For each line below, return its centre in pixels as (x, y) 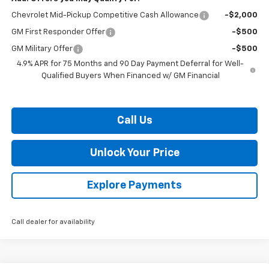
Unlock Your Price (134, 153)
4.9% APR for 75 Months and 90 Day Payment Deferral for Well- (131, 64)
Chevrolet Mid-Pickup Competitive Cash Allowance (105, 16)
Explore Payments (134, 186)
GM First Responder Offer (58, 32)
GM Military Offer (42, 49)
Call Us (134, 121)
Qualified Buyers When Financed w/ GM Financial (130, 76)
